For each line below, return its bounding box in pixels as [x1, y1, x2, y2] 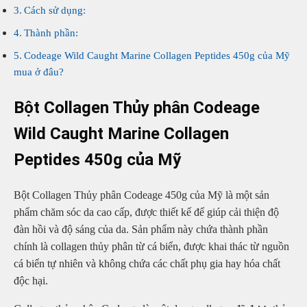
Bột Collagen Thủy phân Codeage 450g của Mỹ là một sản [14, 188, 269, 201]
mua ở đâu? [14, 66, 64, 78]
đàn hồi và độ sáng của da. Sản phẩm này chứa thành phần [14, 223, 268, 235]
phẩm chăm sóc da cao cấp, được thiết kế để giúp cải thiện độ [14, 206, 279, 218]
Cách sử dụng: [24, 3, 86, 16]
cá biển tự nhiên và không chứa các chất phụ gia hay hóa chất [14, 257, 280, 269]
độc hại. [14, 274, 48, 286]
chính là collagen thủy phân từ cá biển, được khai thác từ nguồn [14, 240, 289, 252]
